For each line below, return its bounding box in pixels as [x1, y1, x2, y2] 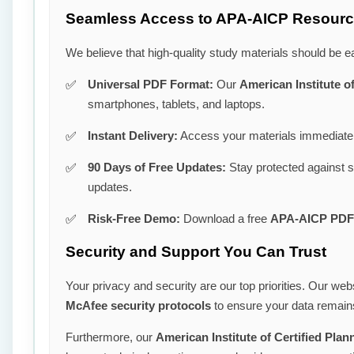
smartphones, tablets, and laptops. [88, 97, 265, 111]
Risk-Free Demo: [88, 212, 180, 226]
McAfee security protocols [66, 298, 211, 312]
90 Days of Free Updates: [88, 160, 226, 175]
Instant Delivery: [88, 129, 178, 143]
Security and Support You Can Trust [66, 243, 326, 260]
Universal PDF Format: [88, 77, 213, 92]
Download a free [180, 212, 270, 226]
